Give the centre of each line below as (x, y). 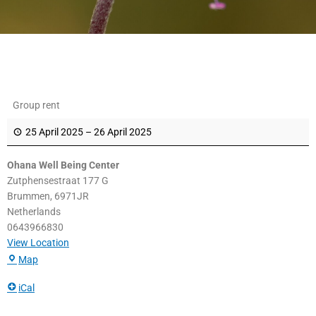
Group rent (36, 105)
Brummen (29, 196)
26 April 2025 (123, 132)
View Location (38, 242)
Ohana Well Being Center (63, 165)
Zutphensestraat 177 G (58, 180)
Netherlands (34, 211)
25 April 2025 (54, 132)
